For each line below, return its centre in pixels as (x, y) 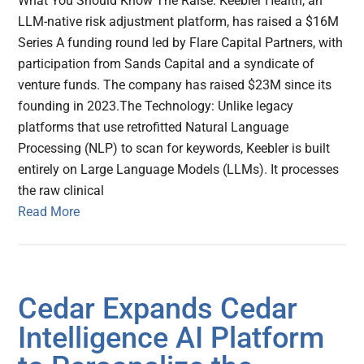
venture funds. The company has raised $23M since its (175, 85)
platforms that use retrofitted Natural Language (154, 128)
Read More (49, 212)
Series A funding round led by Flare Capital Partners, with (181, 43)
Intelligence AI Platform (171, 338)
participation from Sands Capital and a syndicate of (167, 64)
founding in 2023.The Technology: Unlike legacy (156, 106)
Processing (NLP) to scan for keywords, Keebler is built (174, 149)
